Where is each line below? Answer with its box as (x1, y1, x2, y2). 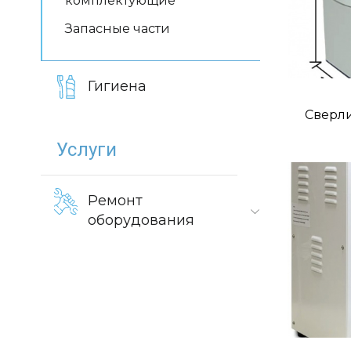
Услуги (56, 139, 117, 161)
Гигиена (88, 78, 147, 95)
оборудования (88, 212, 194, 229)
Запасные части (65, 20, 170, 36)
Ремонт (88, 192, 143, 209)
